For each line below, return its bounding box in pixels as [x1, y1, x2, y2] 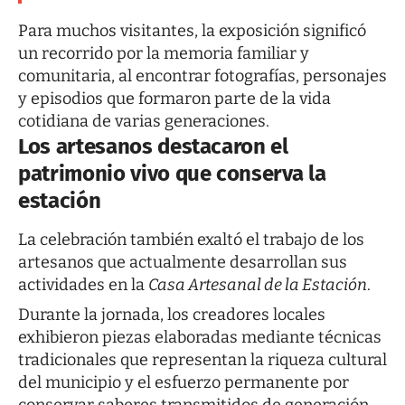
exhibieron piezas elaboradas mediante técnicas [18, 327, 381, 348]
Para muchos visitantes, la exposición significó [18, 20, 366, 41]
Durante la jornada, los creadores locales [18, 305, 325, 325]
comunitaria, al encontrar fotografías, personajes [18, 65, 387, 86]
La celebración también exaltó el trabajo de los [18, 230, 364, 250]
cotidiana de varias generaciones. [18, 110, 269, 131]
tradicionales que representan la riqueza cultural [18, 350, 387, 371]
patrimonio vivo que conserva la [18, 160, 326, 186]
